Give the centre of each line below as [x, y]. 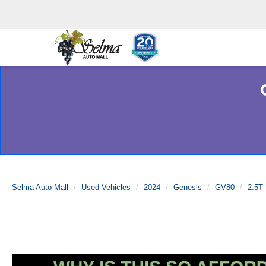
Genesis [188, 187]
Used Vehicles [106, 187]
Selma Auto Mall [40, 187]
